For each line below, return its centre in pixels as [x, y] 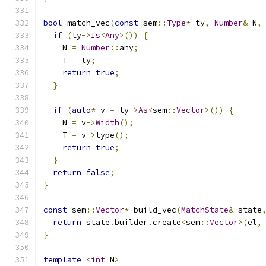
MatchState [205, 210]
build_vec [153, 210]
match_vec [86, 23]
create [167, 222]
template [62, 260]
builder [131, 222]
